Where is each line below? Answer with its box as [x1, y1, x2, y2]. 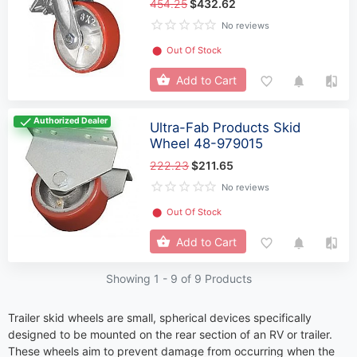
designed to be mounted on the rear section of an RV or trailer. [8, 327, 332, 341]
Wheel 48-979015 [150, 135, 264, 151]
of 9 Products [177, 271, 252, 285]
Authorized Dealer [33, 116, 108, 127]
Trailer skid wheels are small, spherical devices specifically [8, 310, 312, 324]
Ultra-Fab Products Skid [150, 119, 301, 135]
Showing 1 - [105, 271, 171, 285]
